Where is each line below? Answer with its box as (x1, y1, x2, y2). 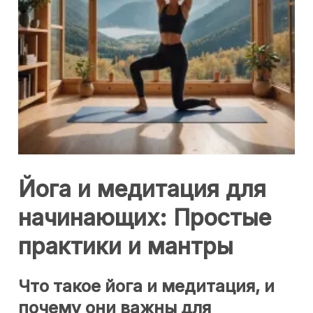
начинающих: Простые (18, 203, 271, 231)
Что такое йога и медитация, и (18, 276, 275, 297)
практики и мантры (18, 232, 233, 260)
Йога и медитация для (18, 175, 266, 203)
